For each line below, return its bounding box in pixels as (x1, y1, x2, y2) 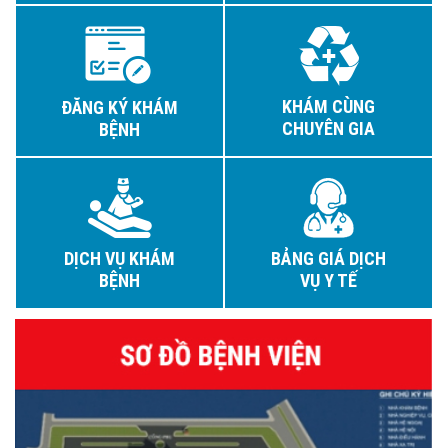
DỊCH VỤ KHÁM (64, 247, 175, 270)
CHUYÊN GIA (282, 117, 375, 140)
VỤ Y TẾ (300, 269, 357, 292)
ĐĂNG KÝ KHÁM (61, 96, 178, 119)
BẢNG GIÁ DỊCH (271, 247, 386, 270)
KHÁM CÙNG (282, 95, 375, 118)
